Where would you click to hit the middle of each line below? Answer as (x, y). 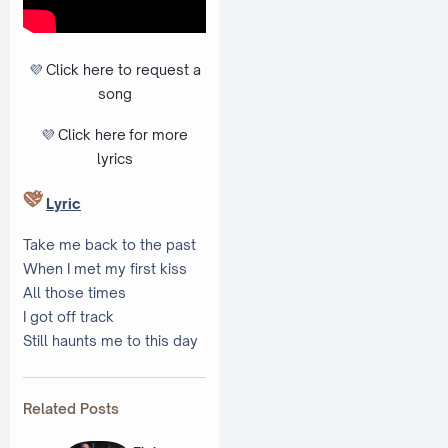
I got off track (68, 316)
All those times (74, 292)
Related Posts (71, 409)
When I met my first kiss (105, 268)
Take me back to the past (109, 244)
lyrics (114, 159)
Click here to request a (123, 69)
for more (158, 135)
